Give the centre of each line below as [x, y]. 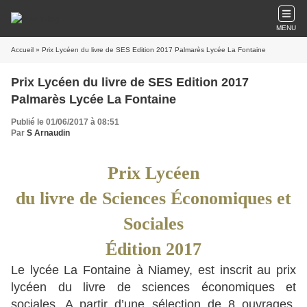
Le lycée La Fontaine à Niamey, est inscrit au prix [153, 270]
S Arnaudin [48, 133]
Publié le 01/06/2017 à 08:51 [65, 122]
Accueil [22, 50]
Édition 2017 [153, 249]
